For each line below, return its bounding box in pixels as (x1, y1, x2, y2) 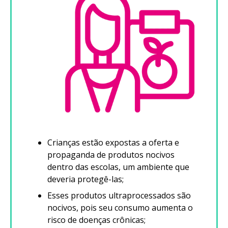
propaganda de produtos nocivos (47, 149, 175, 161)
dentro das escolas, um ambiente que (47, 161, 189, 173)
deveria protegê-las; (47, 174, 124, 185)
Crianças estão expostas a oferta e (47, 137, 179, 149)
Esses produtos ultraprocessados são (47, 190, 191, 202)
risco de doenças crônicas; (47, 214, 146, 226)
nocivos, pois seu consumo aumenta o (47, 202, 193, 214)
